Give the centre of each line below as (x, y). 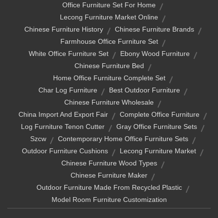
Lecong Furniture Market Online (109, 17)
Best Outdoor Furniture (144, 90)
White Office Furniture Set (68, 53)
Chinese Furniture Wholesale (109, 102)
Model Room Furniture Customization (109, 199)
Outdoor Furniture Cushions (65, 151)
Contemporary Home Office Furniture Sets (123, 138)
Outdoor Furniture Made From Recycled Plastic (109, 187)
